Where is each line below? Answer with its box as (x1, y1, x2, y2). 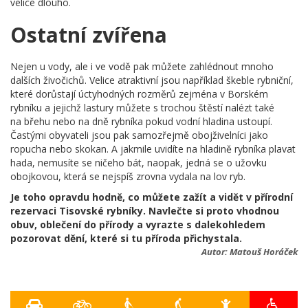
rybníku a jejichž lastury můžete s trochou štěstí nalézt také (10, 100, 274, 114)
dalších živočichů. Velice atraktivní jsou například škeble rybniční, (10, 73, 294, 87)
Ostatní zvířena (10, 20, 167, 49)
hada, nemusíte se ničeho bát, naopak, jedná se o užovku (10, 155, 267, 169)
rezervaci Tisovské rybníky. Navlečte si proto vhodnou (10, 203, 279, 217)
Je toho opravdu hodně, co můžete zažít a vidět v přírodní (10, 190, 293, 203)
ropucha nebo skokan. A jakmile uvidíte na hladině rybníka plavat (10, 142, 296, 155)
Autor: (201, 245, 230, 258)
